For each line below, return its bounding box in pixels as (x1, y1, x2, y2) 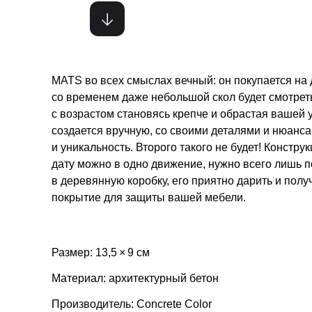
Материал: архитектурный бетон (52, 272, 219, 284)
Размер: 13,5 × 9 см (52, 247, 150, 258)
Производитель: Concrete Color (52, 297, 212, 310)
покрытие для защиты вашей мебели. (52, 192, 246, 203)
